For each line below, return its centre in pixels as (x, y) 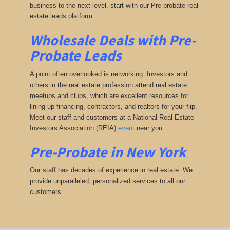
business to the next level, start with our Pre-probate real (114, 6)
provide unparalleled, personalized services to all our (107, 181)
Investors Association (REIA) (74, 128)
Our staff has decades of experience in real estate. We (111, 170)
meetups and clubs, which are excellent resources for (109, 95)
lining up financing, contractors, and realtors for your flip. (113, 106)
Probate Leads (75, 56)
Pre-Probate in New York (108, 152)
